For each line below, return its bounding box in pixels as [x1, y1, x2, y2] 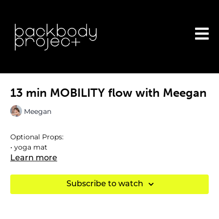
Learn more [10, 154, 57, 162]
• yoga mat [10, 143, 47, 152]
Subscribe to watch [66, 180, 143, 188]
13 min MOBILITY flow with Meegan [10, 86, 207, 100]
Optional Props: [10, 132, 64, 141]
